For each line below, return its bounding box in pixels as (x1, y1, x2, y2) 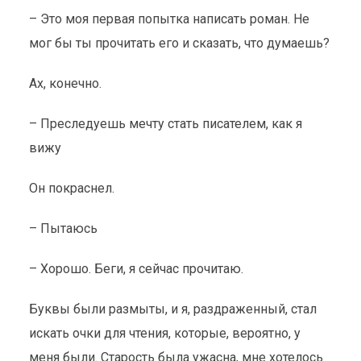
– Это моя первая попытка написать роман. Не (28, 11, 309, 27)
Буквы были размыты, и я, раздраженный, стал (28, 301, 317, 317)
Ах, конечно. (28, 76, 105, 91)
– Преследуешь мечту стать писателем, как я (28, 116, 302, 131)
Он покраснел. (28, 180, 118, 196)
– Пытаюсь (28, 221, 98, 236)
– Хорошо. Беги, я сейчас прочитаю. (28, 261, 247, 276)
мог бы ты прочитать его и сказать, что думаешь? (28, 35, 330, 51)
